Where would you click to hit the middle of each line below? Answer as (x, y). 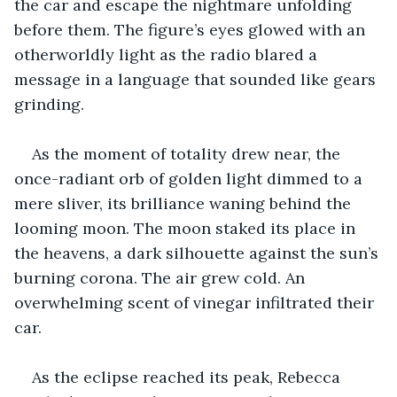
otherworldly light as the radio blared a (168, 54)
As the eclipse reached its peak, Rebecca (188, 377)
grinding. (49, 104)
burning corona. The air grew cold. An (162, 277)
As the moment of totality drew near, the (188, 153)
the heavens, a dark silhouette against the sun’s (198, 253)
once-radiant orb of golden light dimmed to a (191, 178)
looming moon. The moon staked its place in (187, 228)
